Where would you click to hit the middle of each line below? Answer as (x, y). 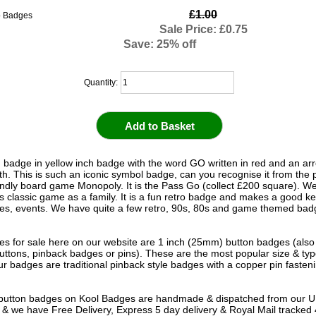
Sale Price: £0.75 (203, 29)
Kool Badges (107, 298)
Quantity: (102, 82)
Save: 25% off (159, 44)
